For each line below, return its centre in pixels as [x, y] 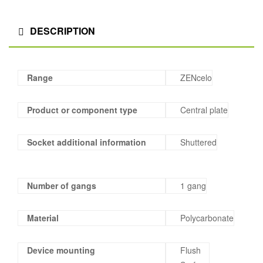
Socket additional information [87, 142]
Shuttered [198, 142]
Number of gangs [62, 186]
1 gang [193, 186]
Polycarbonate [207, 218]
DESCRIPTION [63, 31]
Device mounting [61, 250]
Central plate [204, 109]
